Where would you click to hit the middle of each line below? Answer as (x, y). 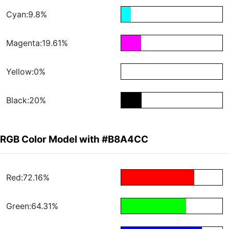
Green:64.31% (32, 206)
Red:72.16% (28, 178)
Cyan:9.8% (27, 15)
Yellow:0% (26, 72)
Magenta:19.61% (37, 43)
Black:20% (26, 100)
